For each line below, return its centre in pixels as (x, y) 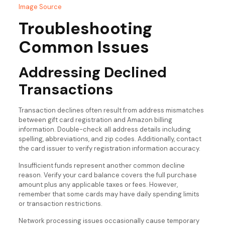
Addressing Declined (92, 72)
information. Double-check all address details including (104, 129)
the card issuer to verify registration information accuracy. (109, 148)
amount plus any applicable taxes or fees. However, (98, 184)
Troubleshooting (85, 28)
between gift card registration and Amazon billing (95, 120)
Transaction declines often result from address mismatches (111, 110)
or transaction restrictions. (60, 203)
